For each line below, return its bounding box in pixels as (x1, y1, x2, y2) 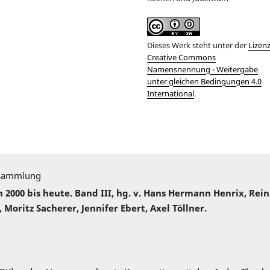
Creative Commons (147, 52, 216, 63)
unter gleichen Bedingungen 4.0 (147, 76, 262, 87)
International (147, 88, 194, 99)
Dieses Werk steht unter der (147, 40, 248, 51)
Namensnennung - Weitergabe (147, 64, 258, 75)
